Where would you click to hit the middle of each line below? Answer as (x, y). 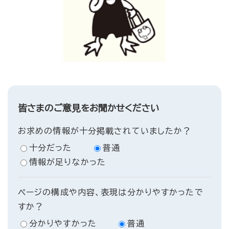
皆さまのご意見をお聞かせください (89, 108)
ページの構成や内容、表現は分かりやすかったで (111, 192)
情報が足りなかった (68, 162)
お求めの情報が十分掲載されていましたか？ (105, 131)
